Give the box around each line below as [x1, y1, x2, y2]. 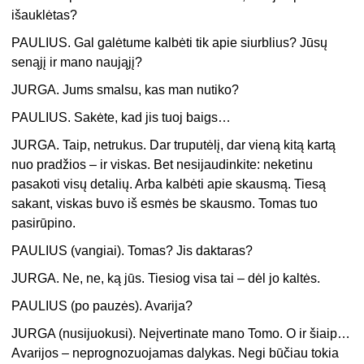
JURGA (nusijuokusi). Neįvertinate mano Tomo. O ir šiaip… [11, 327, 351, 341]
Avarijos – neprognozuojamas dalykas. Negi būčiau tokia [11, 346, 340, 361]
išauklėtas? [11, 8, 78, 23]
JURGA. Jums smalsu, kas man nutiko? [11, 83, 240, 97]
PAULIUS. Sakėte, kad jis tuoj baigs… [11, 110, 232, 125]
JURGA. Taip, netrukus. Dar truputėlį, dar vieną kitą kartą [11, 138, 336, 153]
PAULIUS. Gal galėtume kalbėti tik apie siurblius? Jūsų [11, 36, 328, 50]
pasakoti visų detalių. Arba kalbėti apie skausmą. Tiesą [11, 177, 327, 192]
